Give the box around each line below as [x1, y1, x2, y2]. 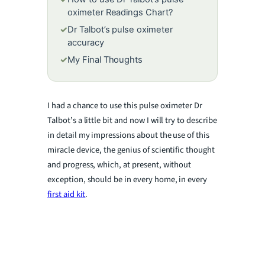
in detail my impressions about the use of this [47, 128, 209, 141]
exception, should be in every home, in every [47, 173, 208, 186]
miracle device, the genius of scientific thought [47, 143, 215, 156]
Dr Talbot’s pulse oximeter [67, 24, 173, 35]
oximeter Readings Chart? [67, 7, 173, 18]
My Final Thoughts [67, 54, 143, 65]
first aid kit [47, 188, 86, 201]
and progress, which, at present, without [47, 158, 192, 171]
